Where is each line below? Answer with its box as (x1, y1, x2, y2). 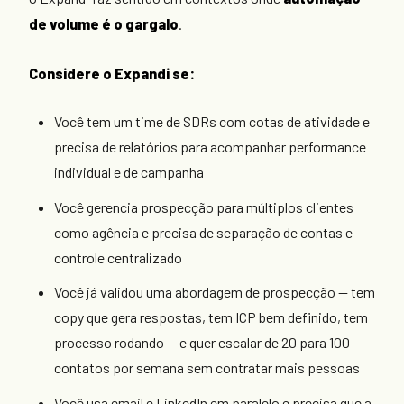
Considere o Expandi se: (29, 64, 195, 82)
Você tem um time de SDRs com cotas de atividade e (54, 113, 370, 131)
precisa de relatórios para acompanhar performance (54, 138, 366, 156)
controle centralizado (54, 248, 182, 266)
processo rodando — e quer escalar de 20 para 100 (54, 334, 350, 352)
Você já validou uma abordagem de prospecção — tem (54, 283, 375, 301)
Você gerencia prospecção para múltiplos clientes (54, 197, 353, 216)
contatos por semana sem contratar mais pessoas (54, 359, 360, 377)
